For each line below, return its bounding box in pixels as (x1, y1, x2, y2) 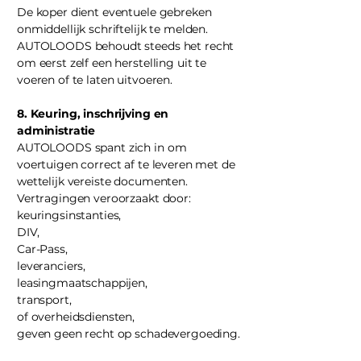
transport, (17, 293, 72, 307)
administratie (17, 123, 96, 138)
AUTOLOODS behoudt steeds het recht (17, 39, 234, 53)
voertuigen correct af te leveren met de (17, 157, 235, 172)
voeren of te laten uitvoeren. (17, 73, 172, 87)
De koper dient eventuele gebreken (17, 5, 212, 19)
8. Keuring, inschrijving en (17, 106, 169, 121)
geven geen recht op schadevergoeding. (17, 326, 240, 341)
